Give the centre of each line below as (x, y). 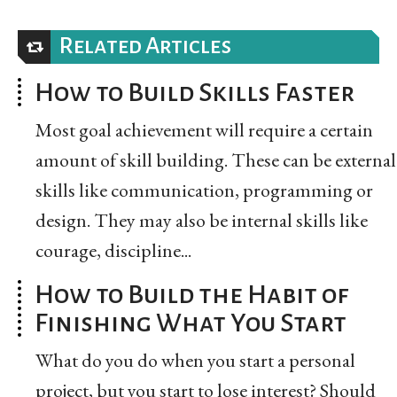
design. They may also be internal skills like (202, 220)
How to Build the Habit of (191, 294)
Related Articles (145, 46)
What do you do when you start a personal (195, 360)
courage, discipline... (113, 250)
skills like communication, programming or (204, 190)
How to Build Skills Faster (195, 92)
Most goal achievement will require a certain (204, 129)
